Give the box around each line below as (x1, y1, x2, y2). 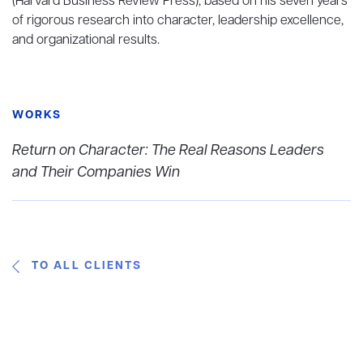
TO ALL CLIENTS (32, 258, 143, 274)
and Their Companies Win (12, 162, 180, 182)
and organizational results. (12, 31, 160, 49)
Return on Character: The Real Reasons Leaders (12, 140, 324, 160)
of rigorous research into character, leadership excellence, (12, 11, 344, 30)
